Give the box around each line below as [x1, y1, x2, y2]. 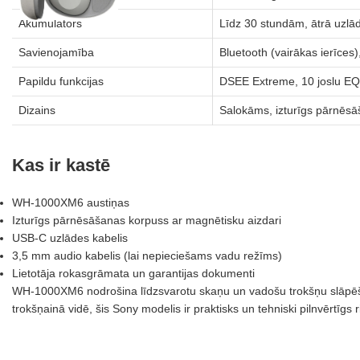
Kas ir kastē [12, 155, 110, 175]
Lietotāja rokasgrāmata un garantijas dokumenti [12, 267, 255, 280]
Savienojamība [18, 46, 94, 59]
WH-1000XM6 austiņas [12, 196, 129, 209]
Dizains [18, 104, 55, 117]
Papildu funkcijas [18, 75, 104, 88]
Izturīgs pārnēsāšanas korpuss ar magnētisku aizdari [12, 214, 281, 227]
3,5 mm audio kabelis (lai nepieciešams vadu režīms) [12, 249, 282, 262]
